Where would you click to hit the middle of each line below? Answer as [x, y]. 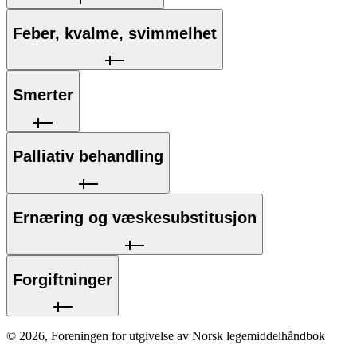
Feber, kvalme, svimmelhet [115, 33]
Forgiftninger [63, 279]
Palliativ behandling [88, 157]
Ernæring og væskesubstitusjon [135, 218]
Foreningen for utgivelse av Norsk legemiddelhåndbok [188, 336]
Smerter [43, 95]
